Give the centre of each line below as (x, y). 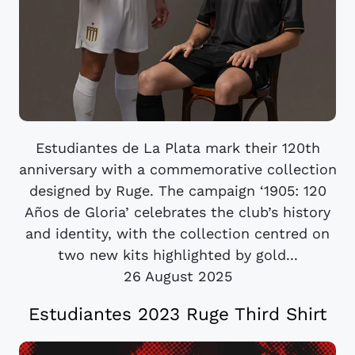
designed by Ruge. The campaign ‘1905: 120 (177, 191)
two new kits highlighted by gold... (177, 255)
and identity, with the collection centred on (177, 234)
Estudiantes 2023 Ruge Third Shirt (177, 313)
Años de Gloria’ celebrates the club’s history (177, 212)
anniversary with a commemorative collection (177, 170)
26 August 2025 (177, 277)
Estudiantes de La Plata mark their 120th (177, 148)
